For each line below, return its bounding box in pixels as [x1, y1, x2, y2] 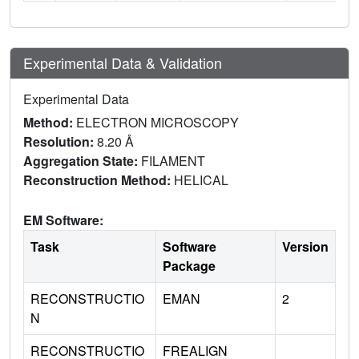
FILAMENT [141, 151, 208, 170]
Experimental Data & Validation [23, 51, 222, 73]
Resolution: [23, 131, 97, 151]
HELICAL [174, 170, 232, 189]
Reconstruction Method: [23, 170, 174, 189]
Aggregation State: [23, 151, 141, 170]
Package [163, 256, 216, 275]
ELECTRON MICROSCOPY [76, 112, 239, 131]
